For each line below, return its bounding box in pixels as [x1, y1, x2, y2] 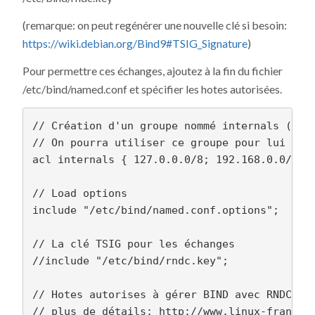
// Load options [32, 186, 127, 200]
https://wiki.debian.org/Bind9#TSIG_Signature [22, 37, 247, 51]
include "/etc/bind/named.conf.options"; [32, 203, 279, 217]
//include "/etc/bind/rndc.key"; [32, 254, 229, 267]
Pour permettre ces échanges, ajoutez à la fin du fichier [22, 64, 283, 78]
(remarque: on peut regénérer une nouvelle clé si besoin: [22, 18, 287, 32]
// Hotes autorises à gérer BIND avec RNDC [32, 288, 292, 301]
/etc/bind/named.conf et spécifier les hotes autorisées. [22, 82, 282, 96]
